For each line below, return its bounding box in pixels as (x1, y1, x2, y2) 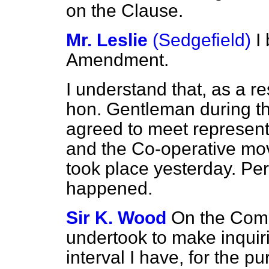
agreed (66, 119, 128, 139)
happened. (66, 178, 153, 198)
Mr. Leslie (66, 30, 148, 50)
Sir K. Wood (66, 208, 166, 228)
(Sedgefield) (153, 30, 251, 50)
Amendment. (66, 50, 169, 70)
